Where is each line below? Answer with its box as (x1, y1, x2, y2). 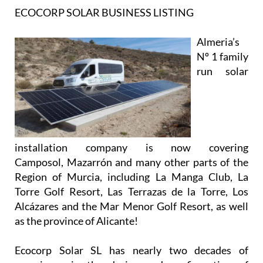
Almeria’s (197, 35, 240, 48)
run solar (197, 64, 248, 77)
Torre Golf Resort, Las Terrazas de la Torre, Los (15, 184, 248, 198)
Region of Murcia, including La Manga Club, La (15, 170, 248, 183)
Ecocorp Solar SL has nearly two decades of (15, 243, 248, 257)
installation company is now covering (15, 140, 248, 154)
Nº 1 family (197, 49, 248, 63)
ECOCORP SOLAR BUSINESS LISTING (15, 5, 194, 19)
